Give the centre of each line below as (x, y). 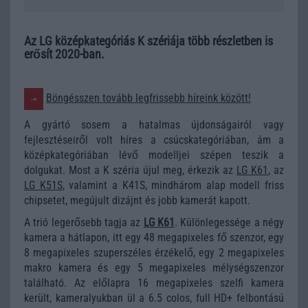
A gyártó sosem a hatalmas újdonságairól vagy (154, 124)
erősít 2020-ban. (64, 54)
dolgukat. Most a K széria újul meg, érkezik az (130, 170)
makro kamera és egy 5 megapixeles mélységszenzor (154, 268)
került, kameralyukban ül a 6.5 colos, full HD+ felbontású (154, 298)
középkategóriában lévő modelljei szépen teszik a (154, 155)
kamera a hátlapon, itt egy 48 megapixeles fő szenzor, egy (154, 238)
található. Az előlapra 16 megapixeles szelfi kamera (154, 283)
